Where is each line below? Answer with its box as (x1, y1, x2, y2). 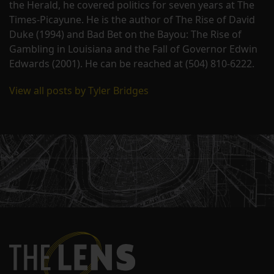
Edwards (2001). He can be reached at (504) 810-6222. (9, 56, 254, 70)
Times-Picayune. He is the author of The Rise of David (9, 12, 255, 26)
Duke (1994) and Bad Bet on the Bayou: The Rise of (9, 27, 242, 41)
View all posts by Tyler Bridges (9, 83, 149, 97)
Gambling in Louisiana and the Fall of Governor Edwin (9, 42, 257, 56)
